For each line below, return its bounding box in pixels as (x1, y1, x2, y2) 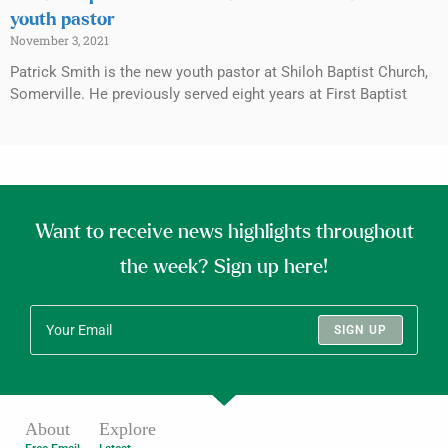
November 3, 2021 (10, 32, 109, 49)
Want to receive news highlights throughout (34, 222, 414, 243)
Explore (99, 419, 157, 440)
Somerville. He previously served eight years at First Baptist (10, 85, 407, 104)
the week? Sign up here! (120, 257, 328, 278)
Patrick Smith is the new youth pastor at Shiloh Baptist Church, (10, 63, 428, 82)
